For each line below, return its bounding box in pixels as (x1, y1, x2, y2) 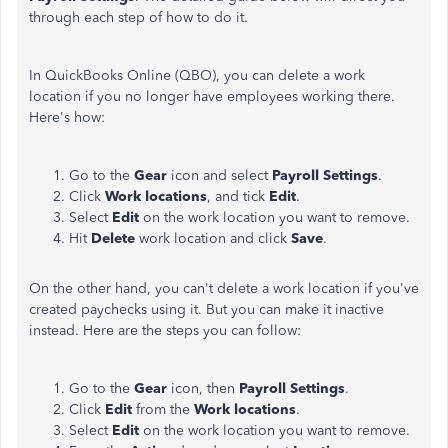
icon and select (167, 167, 272, 184)
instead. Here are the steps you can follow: (29, 322, 301, 339)
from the (136, 401, 194, 418)
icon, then (171, 380, 239, 397)
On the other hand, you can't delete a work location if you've (29, 280, 419, 297)
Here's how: (29, 109, 105, 126)
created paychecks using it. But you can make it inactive (29, 301, 384, 318)
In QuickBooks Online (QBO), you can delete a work (29, 67, 365, 84)
